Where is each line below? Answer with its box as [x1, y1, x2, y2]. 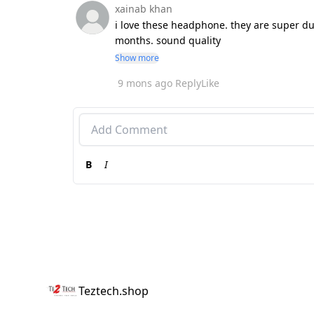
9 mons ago [118, 76, 172, 90]
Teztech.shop [78, 282, 149, 299]
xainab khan [115, 1, 172, 15]
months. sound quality [115, 33, 221, 47]
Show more [115, 51, 159, 64]
